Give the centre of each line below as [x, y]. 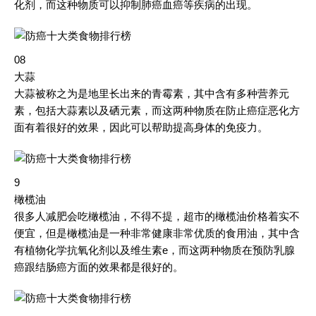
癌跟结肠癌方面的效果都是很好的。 [99, 267]
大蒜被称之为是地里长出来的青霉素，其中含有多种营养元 [152, 93]
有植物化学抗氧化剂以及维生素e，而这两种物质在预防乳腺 [154, 250]
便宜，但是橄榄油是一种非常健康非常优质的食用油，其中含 [157, 233]
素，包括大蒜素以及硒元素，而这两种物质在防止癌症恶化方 [157, 110]
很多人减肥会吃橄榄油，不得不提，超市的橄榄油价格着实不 [157, 216]
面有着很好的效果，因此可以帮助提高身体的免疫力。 [141, 127]
